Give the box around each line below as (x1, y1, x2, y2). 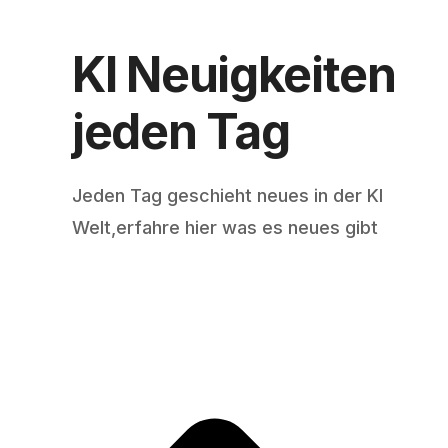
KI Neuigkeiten (72, 45, 396, 105)
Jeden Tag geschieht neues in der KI (72, 185, 383, 207)
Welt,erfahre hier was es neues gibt (72, 217, 378, 239)
